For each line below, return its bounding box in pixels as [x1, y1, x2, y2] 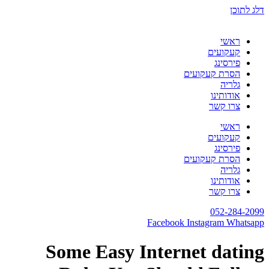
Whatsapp [226, 217, 264, 228]
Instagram [187, 217, 224, 228]
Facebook [147, 217, 184, 228]
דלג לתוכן [230, 5, 264, 15]
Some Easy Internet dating [46, 241, 264, 263]
